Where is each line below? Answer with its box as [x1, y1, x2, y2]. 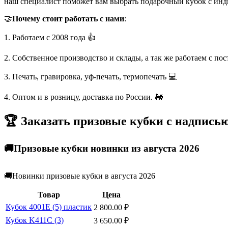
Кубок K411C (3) [6, 216, 64, 225]
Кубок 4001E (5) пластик [6, 203, 92, 212]
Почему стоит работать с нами [12, 14, 124, 23]
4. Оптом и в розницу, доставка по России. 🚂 [4, 92, 163, 101]
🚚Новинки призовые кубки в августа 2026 [4, 172, 157, 181]
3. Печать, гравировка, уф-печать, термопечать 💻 [4, 72, 177, 81]
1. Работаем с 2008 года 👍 [4, 33, 96, 42]
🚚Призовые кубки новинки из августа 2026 [4, 142, 199, 154]
